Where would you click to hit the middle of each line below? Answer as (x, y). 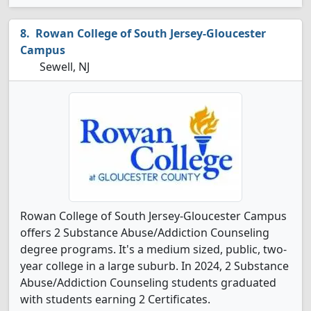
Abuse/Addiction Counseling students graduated (148, 283)
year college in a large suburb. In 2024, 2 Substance (154, 266)
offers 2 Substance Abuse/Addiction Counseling (145, 233)
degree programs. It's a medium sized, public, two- (153, 249)
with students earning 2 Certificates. (115, 299)
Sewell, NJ (63, 67)
